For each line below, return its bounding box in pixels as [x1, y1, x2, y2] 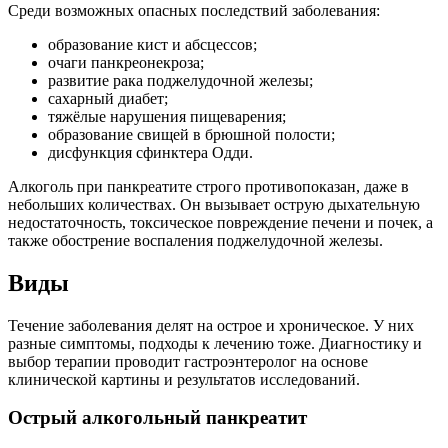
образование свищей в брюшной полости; [48, 125, 335, 143]
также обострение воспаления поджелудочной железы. [8, 231, 383, 249]
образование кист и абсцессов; [48, 35, 257, 53]
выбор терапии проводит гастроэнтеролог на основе [8, 352, 368, 370]
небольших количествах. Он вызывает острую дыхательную [8, 195, 420, 213]
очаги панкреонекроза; [48, 53, 204, 71]
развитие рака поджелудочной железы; [48, 71, 313, 89]
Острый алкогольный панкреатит [8, 407, 307, 429]
